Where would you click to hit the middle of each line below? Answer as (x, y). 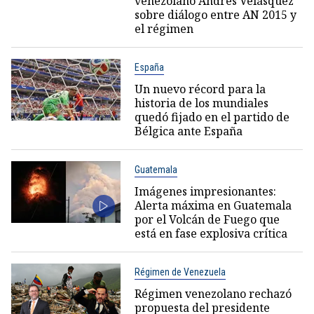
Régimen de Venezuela (180, 272)
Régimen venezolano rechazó (213, 293)
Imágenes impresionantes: (205, 191)
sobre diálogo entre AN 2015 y (215, 14)
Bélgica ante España (188, 131)
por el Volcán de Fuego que (207, 219)
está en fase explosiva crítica (211, 233)
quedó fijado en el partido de (212, 117)
